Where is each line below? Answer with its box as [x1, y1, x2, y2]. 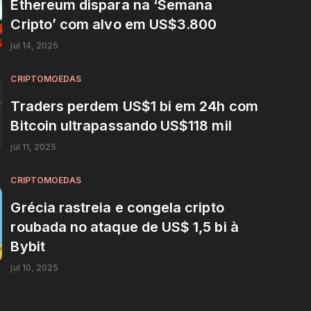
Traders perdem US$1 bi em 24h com [10, 97, 258, 115]
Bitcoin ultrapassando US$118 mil [10, 117, 232, 134]
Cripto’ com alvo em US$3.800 [10, 15, 217, 33]
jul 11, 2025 [10, 141, 57, 152]
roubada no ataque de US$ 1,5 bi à [10, 218, 239, 235]
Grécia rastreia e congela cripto [10, 199, 224, 216]
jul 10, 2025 [10, 262, 59, 273]
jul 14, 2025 [10, 40, 59, 51]
